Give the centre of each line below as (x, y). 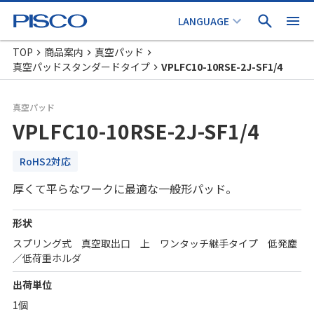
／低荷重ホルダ (47, 258)
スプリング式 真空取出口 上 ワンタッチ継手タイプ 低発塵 (155, 243)
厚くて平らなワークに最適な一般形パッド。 (125, 189)
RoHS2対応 (45, 161)
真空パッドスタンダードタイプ (81, 67)
